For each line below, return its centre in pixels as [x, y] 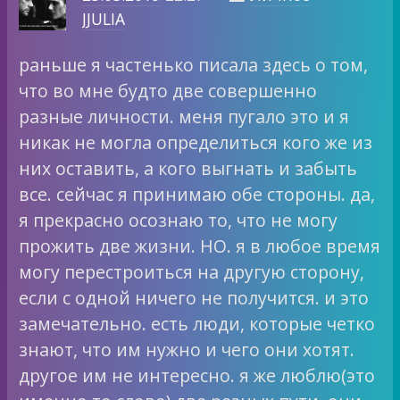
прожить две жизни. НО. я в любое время [200, 246]
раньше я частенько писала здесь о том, [194, 65]
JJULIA [103, 19]
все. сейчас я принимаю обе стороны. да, [197, 195]
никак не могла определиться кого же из [196, 143]
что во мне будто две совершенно [168, 91]
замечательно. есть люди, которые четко [197, 324]
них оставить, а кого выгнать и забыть [188, 169]
